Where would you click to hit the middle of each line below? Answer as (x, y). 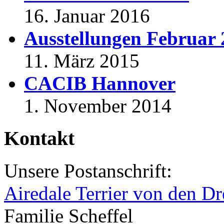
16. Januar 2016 (87, 16)
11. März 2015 (82, 61)
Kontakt (39, 138)
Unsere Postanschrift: (88, 170)
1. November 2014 (98, 106)
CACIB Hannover (100, 83)
